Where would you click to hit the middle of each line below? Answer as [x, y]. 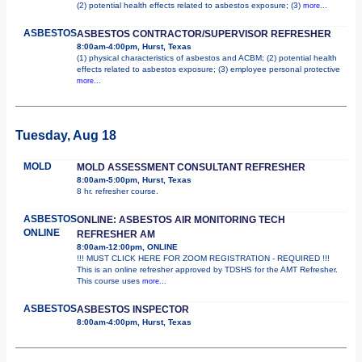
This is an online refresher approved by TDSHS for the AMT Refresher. [207, 269]
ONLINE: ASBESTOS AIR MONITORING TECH [181, 219]
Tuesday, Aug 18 [66, 135]
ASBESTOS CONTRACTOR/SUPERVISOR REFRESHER [204, 34]
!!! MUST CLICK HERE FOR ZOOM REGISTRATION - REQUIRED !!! [203, 258]
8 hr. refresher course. [118, 191]
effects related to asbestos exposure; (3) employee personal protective [208, 69]
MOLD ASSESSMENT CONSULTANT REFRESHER [191, 167]
